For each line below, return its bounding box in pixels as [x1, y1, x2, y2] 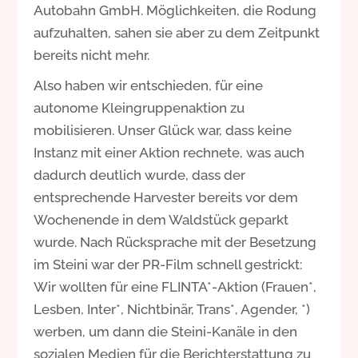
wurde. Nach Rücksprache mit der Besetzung [34, 233, 317, 250]
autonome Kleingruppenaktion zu [34, 99, 245, 116]
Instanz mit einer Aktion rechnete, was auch [34, 144, 305, 161]
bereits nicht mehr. [34, 46, 150, 63]
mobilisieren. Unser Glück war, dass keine [34, 121, 292, 138]
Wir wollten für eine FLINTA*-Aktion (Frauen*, [34, 278, 317, 295]
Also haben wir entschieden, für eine [34, 77, 264, 93]
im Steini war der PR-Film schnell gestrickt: [34, 256, 303, 272]
